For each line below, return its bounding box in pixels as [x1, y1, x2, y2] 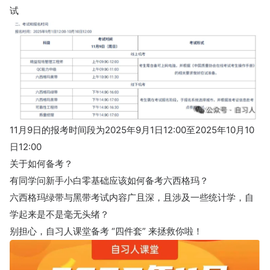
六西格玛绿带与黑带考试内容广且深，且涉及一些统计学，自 [10, 191, 254, 203]
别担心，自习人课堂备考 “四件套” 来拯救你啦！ [10, 225, 202, 237]
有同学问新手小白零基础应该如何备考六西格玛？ [10, 174, 209, 186]
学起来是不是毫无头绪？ [10, 208, 109, 220]
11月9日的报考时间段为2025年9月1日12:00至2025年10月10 [10, 124, 254, 136]
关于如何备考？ [10, 157, 73, 169]
